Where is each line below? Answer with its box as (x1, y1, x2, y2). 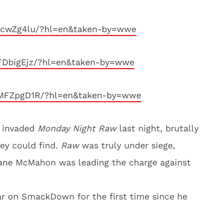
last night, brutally (116, 123, 199, 133)
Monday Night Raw (37, 123, 116, 133)
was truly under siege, (82, 140, 175, 150)
